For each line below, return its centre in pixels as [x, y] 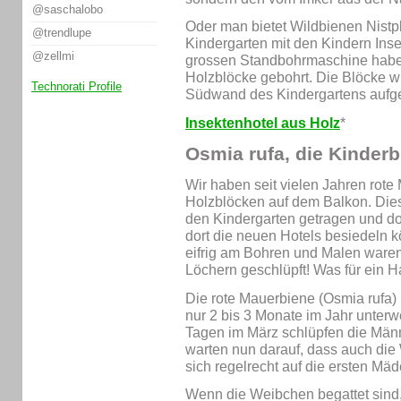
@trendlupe [62, 33]
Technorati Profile [77, 86]
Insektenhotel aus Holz [263, 124]
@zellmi [53, 56]
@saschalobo [68, 10]
